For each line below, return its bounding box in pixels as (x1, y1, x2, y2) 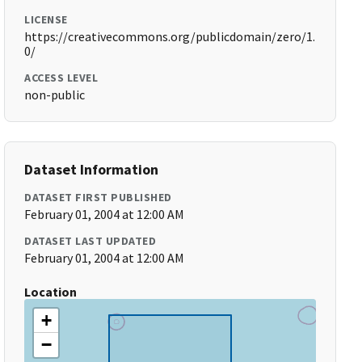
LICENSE (24, 12, 68, 27)
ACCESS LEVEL (24, 70, 99, 85)
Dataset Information (24, 160, 159, 179)
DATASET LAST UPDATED (24, 234, 157, 248)
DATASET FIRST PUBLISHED (24, 190, 172, 204)
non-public (24, 86, 86, 103)
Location (24, 284, 78, 300)
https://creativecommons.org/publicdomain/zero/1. (24, 28, 316, 44)
